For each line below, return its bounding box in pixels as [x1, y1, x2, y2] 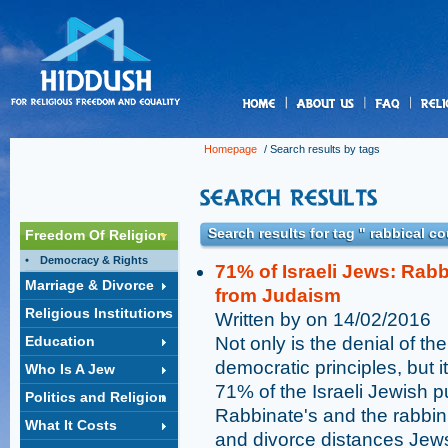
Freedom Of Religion [25, 227, 166, 243]
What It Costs [25, 417, 117, 433]
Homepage [204, 143, 257, 155]
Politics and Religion [25, 389, 167, 405]
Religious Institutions [25, 305, 173, 321]
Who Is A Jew [25, 361, 115, 377]
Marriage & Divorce [25, 277, 154, 293]
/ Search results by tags [261, 143, 380, 155]
